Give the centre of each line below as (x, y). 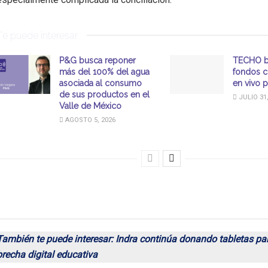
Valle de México (90, 106)
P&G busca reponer (98, 61)
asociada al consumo (100, 83)
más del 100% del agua (104, 72)
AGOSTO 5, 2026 (89, 120)
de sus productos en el (104, 95)
